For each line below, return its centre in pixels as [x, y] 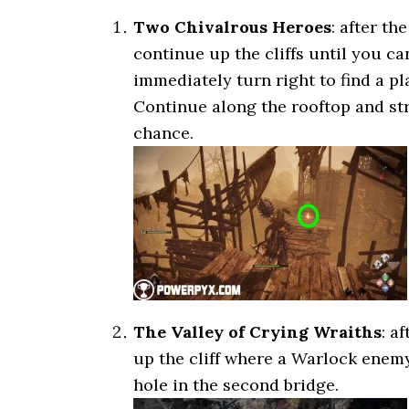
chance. [163, 133]
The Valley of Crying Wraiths [257, 332]
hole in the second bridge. [236, 385]
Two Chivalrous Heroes [232, 27]
